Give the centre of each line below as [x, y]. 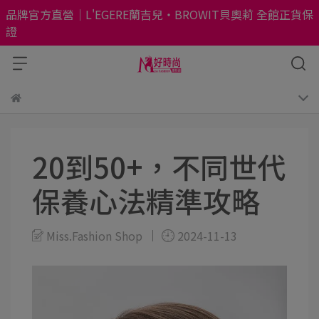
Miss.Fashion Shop [95, 235]
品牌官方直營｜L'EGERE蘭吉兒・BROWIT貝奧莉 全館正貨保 [159, 14]
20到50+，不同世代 [159, 167]
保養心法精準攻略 [146, 201]
